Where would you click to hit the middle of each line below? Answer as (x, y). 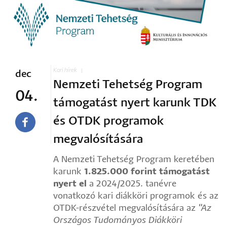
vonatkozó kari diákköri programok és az (136, 196)
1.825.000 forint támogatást (147, 172)
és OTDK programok (108, 121)
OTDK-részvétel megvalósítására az (126, 208)
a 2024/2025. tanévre (131, 184)
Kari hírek (65, 70)
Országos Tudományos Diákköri (118, 220)
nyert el (70, 184)
